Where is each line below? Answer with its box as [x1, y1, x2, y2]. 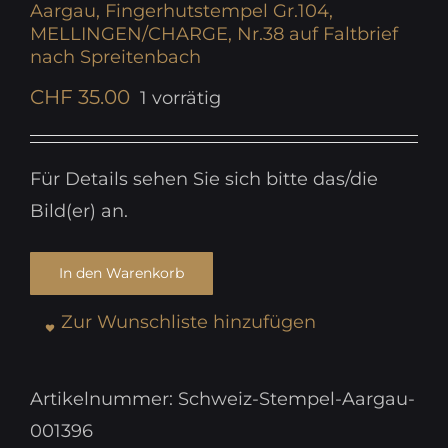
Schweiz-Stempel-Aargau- [178, 388, 415, 411]
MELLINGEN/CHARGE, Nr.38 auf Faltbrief [30, 23, 398, 46]
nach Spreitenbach [30, 46, 201, 69]
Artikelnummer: [30, 388, 178, 411]
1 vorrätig [140, 87, 221, 110]
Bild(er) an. [30, 200, 128, 223]
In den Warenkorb [59, 264, 184, 283]
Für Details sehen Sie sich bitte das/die [30, 168, 378, 191]
